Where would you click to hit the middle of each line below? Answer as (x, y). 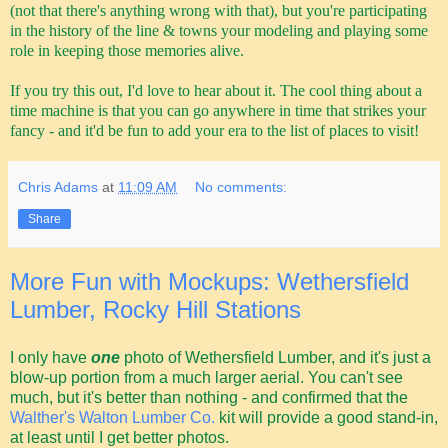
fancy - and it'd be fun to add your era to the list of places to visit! (214, 131)
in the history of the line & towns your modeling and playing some (219, 31)
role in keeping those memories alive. (127, 51)
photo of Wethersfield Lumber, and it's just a (275, 358)
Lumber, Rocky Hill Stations (155, 310)
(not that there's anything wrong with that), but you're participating (218, 11)
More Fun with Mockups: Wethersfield (209, 282)
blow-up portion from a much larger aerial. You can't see (206, 378)
